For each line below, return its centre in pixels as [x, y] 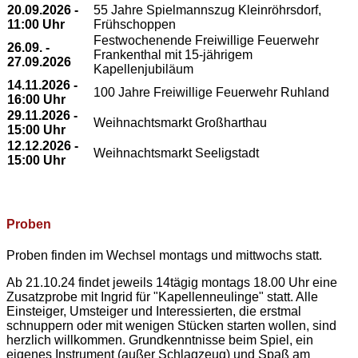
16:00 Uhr [36, 100]
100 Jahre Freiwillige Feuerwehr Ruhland [211, 93]
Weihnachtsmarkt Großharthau [180, 123]
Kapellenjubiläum [143, 70]
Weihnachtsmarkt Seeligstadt [176, 153]
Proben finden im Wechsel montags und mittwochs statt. [164, 256]
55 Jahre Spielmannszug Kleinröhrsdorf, [207, 10]
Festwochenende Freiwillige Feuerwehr [206, 41]
